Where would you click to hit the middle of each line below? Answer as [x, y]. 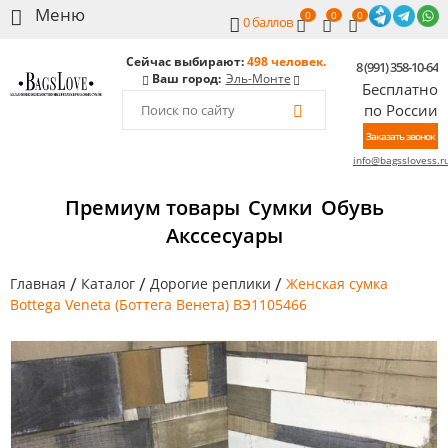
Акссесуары [224, 235]
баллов [272, 22]
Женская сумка [337, 283]
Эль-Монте [258, 78]
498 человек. [286, 61]
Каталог [108, 283]
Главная [38, 283]
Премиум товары [152, 207]
